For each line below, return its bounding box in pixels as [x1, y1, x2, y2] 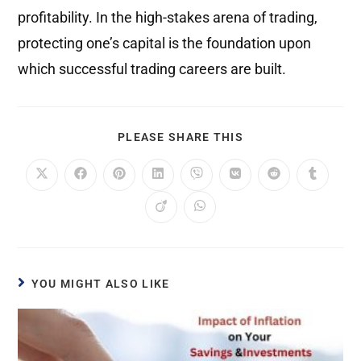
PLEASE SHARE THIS [117, 130, 244, 143]
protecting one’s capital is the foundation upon [18, 34, 312, 52]
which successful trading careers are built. [18, 60, 287, 77]
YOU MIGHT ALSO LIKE [31, 276, 170, 290]
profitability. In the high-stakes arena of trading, [18, 8, 318, 26]
